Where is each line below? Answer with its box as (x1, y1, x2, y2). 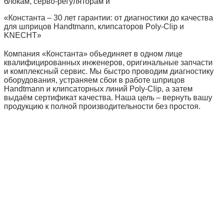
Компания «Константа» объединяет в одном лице (4, 50, 182, 58)
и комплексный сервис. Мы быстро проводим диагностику (4, 67, 214, 75)
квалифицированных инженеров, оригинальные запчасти (4, 58, 213, 67)
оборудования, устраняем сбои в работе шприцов (4, 76, 185, 84)
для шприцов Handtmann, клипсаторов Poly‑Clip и (4, 22, 184, 31)
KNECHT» (4, 31, 41, 39)
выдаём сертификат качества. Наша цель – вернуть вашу (4, 93, 212, 102)
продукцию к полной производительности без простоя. (4, 102, 200, 110)
